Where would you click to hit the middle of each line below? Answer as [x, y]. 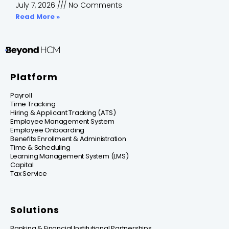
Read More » [38, 16]
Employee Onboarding [48, 130]
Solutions [35, 210]
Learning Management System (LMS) [70, 156]
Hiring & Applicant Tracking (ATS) [63, 113]
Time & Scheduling [40, 148]
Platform [34, 77]
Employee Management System [62, 122]
